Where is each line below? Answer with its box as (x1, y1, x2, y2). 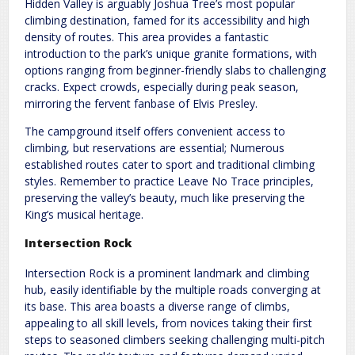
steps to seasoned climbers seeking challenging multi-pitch (25, 331, 325, 347)
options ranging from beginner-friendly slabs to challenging (25, 62, 326, 78)
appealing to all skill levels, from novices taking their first (25, 315, 312, 330)
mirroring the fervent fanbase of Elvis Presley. (25, 95, 258, 111)
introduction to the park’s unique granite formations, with (25, 45, 317, 61)
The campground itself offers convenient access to (25, 123, 285, 139)
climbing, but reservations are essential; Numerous (25, 139, 284, 155)
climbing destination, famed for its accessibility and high (25, 12, 310, 28)
